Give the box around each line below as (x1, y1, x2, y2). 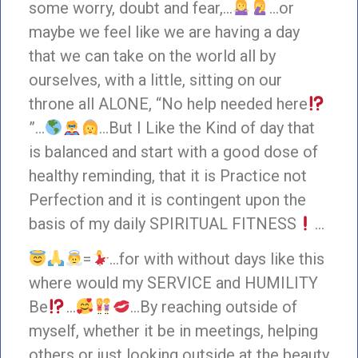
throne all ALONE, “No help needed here (29, 93, 308, 113)
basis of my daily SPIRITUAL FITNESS (29, 213, 296, 233)
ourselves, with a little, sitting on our (29, 70, 282, 89)
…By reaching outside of (130, 297, 298, 317)
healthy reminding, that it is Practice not (29, 165, 307, 185)
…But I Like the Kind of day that (99, 117, 316, 137)
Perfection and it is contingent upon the (29, 189, 306, 209)
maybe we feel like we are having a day (29, 22, 300, 42)
